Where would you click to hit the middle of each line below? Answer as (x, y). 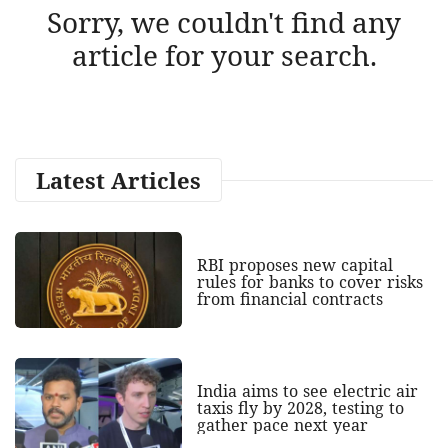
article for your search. (224, 54)
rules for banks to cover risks (309, 282)
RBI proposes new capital (294, 265)
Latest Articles (118, 179)
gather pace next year (282, 425)
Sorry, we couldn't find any (224, 21)
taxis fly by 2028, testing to (300, 408)
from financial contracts (289, 299)
